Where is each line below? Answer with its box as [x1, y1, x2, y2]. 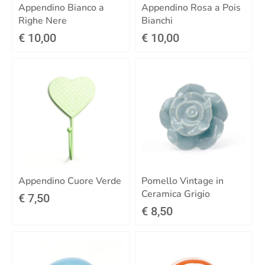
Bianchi [141, 14, 173, 27]
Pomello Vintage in [141, 174, 224, 188]
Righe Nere [18, 14, 67, 27]
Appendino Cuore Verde [18, 174, 121, 188]
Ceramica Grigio [141, 187, 210, 201]
